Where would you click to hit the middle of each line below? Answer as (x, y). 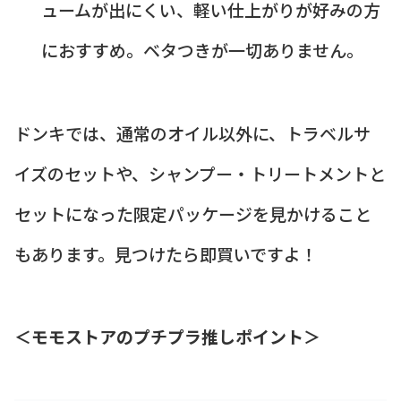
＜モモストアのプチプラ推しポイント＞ (167, 337)
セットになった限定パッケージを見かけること (193, 213)
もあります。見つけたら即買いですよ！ (166, 253)
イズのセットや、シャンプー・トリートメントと (200, 173)
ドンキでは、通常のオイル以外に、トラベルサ (192, 132)
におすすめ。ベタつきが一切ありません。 (202, 50)
